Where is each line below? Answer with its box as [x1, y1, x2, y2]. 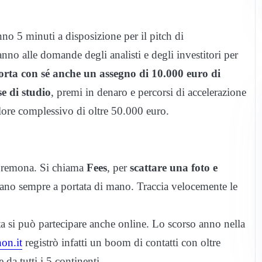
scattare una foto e [130, 161, 218, 174]
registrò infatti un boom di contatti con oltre [22, 236, 220, 249]
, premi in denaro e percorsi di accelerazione [51, 86, 246, 99]
